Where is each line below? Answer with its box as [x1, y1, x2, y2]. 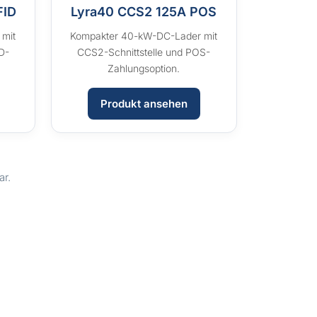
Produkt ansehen [100, 97, 188, 111]
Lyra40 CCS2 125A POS [71, 4, 217, 20]
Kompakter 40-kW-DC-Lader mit [70, 30, 218, 42]
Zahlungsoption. [108, 62, 180, 75]
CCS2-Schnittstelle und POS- [77, 46, 211, 59]
